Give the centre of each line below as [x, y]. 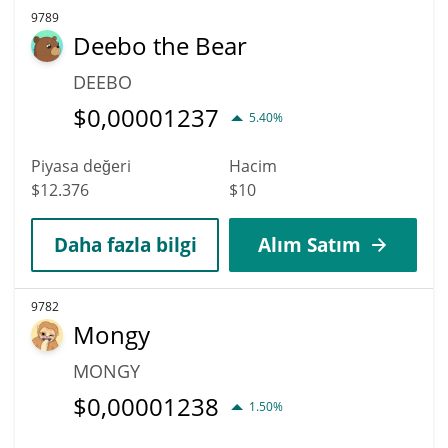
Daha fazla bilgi [125, 244]
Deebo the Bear [160, 45]
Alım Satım [309, 244]
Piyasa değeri [81, 165]
